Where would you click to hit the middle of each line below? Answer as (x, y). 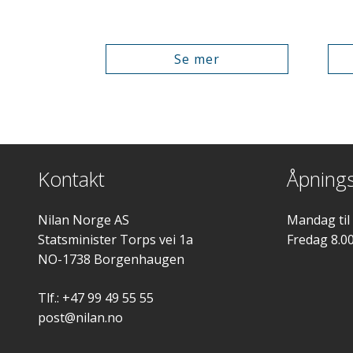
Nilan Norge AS (84, 219)
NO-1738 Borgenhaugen (111, 259)
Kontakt (71, 178)
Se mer (197, 59)
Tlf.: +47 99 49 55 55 (96, 297)
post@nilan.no (80, 317)
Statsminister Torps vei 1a (115, 239)
